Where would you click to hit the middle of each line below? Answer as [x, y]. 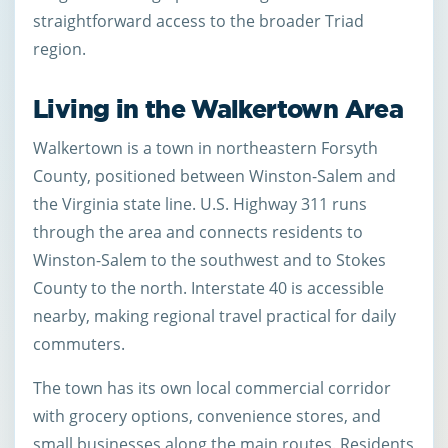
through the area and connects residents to [198, 232]
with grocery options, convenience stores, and [207, 416]
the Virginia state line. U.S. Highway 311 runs [200, 204]
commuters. [79, 344]
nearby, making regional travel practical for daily [214, 316]
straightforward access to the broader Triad [198, 20]
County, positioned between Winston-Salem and [214, 176]
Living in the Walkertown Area [218, 109]
